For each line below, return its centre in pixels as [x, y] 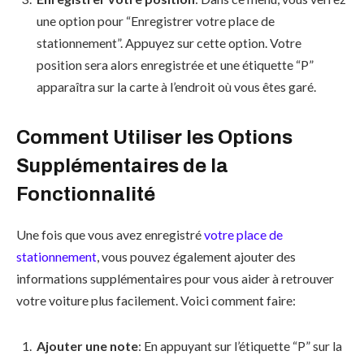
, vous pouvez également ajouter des [196, 257]
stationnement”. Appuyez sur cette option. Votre [169, 42]
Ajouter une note [87, 345]
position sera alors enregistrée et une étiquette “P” [175, 64]
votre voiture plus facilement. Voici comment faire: [156, 301]
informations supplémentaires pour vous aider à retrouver [175, 279]
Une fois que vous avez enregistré [110, 235]
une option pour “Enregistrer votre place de [156, 20]
